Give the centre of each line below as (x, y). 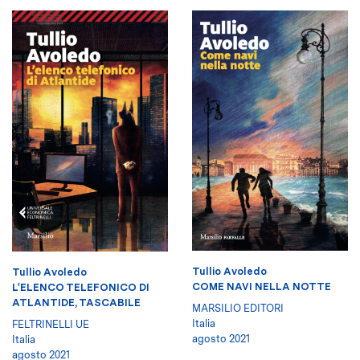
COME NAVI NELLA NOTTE (262, 287)
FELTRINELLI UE (51, 325)
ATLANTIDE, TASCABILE (76, 303)
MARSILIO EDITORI (238, 309)
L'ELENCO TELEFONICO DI (81, 288)
